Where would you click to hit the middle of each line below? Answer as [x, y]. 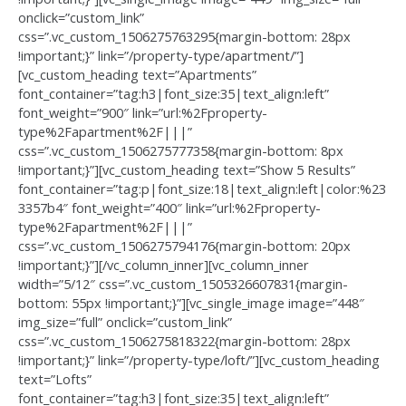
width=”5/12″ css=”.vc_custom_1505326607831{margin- [183, 284]
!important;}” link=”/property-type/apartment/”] [161, 56]
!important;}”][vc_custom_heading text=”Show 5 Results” [187, 170]
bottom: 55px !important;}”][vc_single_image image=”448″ [191, 303]
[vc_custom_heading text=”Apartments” [137, 75]
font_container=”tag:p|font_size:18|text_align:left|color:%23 [202, 189]
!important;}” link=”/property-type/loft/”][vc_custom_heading [199, 360]
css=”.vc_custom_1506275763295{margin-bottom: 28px [184, 37]
